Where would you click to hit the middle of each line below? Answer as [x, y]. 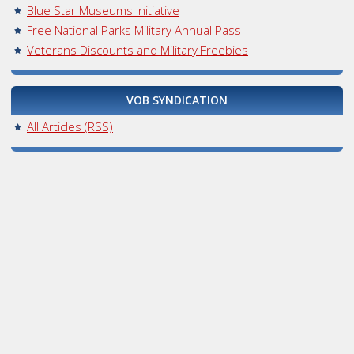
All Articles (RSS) [70, 127]
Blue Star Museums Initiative [103, 11]
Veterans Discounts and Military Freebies [137, 50]
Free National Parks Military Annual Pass [134, 30]
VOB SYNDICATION [177, 100]
